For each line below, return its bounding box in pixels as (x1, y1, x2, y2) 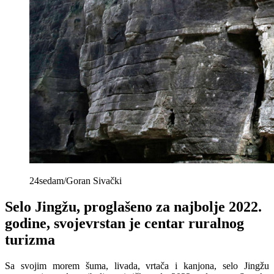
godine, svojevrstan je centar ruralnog (5, 215, 244, 232)
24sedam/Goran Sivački (29, 176, 122, 187)
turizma (5, 232, 55, 248)
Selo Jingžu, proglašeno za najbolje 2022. (5, 199, 262, 215)
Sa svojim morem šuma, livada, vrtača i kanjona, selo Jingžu (5, 261, 269, 272)
